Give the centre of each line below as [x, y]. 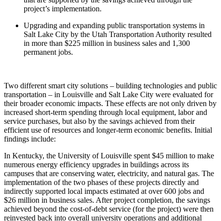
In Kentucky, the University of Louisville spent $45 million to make [109, 156]
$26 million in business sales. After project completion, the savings [107, 200]
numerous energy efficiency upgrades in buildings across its [96, 165]
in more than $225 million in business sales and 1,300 [107, 43]
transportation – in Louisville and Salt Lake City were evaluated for [109, 95]
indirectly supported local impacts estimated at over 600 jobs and [104, 191]
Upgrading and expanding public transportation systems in [114, 26]
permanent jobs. [48, 52]
